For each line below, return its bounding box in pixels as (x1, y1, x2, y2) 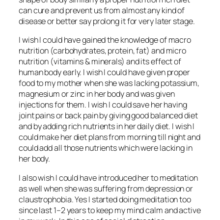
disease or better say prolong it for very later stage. (19, 16, 195, 27)
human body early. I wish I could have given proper (19, 67, 190, 78)
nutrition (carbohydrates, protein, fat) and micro (19, 45, 187, 56)
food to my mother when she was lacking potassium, (19, 78, 200, 89)
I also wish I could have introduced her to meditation (19, 172, 198, 183)
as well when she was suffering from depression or (19, 183, 193, 194)
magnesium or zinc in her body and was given (19, 88, 175, 100)
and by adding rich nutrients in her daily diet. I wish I (19, 121, 195, 132)
